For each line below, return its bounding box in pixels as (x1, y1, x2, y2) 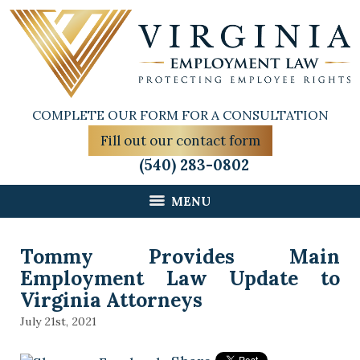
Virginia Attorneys (20, 287, 202, 313)
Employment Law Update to (20, 265, 340, 292)
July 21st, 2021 (20, 314, 96, 329)
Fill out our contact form (100, 132, 260, 150)
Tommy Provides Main (20, 243, 340, 270)
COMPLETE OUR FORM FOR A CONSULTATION (31, 107, 329, 124)
